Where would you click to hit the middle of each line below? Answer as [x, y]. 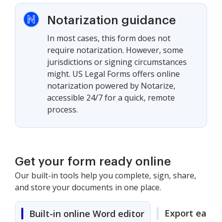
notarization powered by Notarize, [111, 86]
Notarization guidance [111, 20]
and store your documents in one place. [88, 187]
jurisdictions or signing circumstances [117, 62]
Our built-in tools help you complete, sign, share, [106, 175]
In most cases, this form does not [109, 38]
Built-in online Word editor [87, 214]
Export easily [193, 213]
